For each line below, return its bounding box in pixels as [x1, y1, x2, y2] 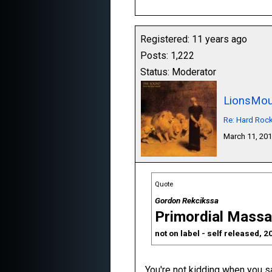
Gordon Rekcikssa [155, 195, 219, 205]
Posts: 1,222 [140, 50, 194, 61]
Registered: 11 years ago [140, 33, 247, 45]
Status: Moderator [140, 66, 216, 78]
